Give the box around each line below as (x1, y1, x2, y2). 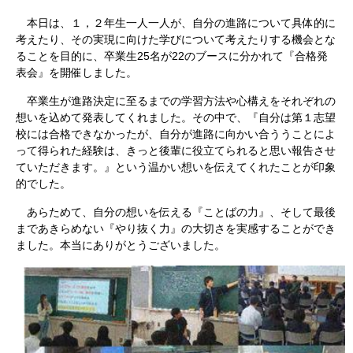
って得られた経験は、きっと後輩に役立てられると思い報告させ (16, 144, 336, 158)
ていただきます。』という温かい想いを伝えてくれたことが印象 (16, 161, 336, 174)
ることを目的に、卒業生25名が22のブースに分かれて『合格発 (16, 50, 328, 63)
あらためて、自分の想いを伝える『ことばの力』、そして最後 (16, 206, 336, 219)
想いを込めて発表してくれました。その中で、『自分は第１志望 (16, 111, 336, 124)
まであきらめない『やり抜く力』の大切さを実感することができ (16, 222, 336, 236)
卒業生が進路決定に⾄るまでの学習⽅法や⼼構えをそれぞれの (16, 95, 336, 108)
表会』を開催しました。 (16, 66, 137, 80)
